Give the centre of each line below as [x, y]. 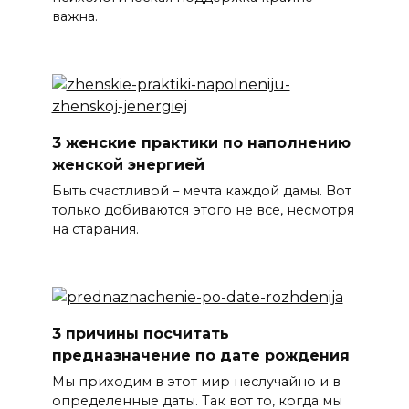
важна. [74, 17]
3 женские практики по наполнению [201, 142]
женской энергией [128, 164]
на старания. [95, 230]
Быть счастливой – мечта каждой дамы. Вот [201, 191]
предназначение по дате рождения [200, 355]
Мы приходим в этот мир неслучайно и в [196, 381]
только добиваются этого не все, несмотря [203, 210]
